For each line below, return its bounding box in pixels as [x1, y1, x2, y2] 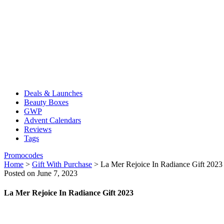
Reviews [24, 125, 51, 133]
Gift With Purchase [32, 160, 92, 168]
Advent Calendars [24, 116, 81, 124]
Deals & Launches [24, 89, 82, 97]
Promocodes [4, 151, 43, 159]
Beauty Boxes [24, 98, 68, 106]
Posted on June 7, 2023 [4, 169, 77, 177]
